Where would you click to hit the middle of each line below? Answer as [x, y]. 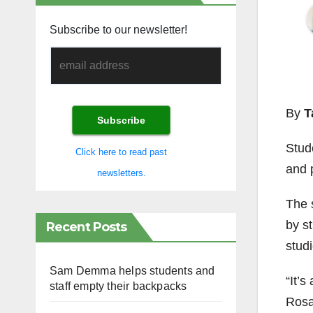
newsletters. [121, 173]
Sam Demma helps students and [132, 270]
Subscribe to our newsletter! [118, 30]
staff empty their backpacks [118, 286]
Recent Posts [87, 227]
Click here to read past [121, 152]
